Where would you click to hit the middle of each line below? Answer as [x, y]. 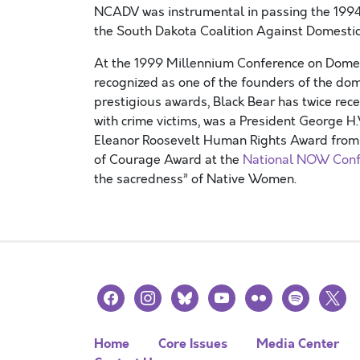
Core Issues [193, 344]
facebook [123, 293]
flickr [259, 293]
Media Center [298, 344]
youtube [233, 293]
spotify [303, 293]
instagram [164, 293]
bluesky [194, 293]
